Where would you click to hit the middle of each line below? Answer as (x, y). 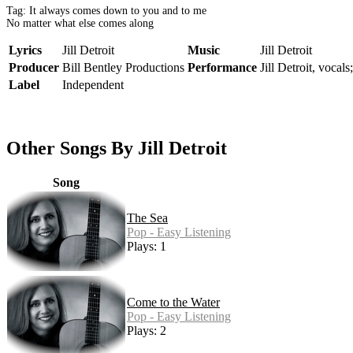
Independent (93, 85)
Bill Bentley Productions (123, 68)
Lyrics (25, 50)
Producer (34, 68)
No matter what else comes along (80, 24)
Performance (222, 68)
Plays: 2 (147, 331)
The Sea (147, 218)
